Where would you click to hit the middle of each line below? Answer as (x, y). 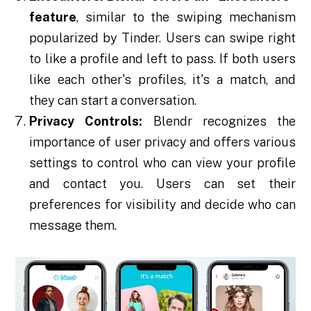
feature (53, 17)
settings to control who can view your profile (162, 163)
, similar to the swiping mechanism (186, 17)
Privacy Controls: (86, 121)
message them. (73, 226)
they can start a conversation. (113, 101)
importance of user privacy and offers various (162, 142)
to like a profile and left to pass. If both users (162, 59)
